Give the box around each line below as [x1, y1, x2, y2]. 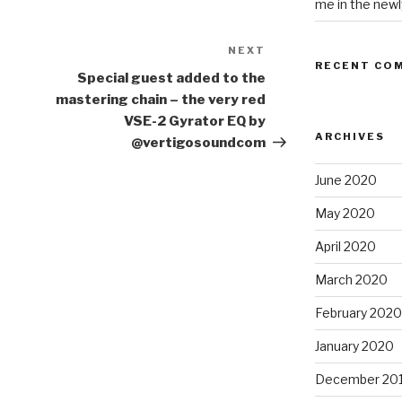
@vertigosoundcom [131, 135, 267, 152]
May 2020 [314, 205, 375, 222]
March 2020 [314, 272, 388, 288]
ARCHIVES [314, 130, 385, 144]
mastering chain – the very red [56, 92, 267, 109]
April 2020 [314, 239, 376, 255]
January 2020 [314, 338, 394, 354]
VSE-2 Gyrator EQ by [124, 113, 267, 130]
